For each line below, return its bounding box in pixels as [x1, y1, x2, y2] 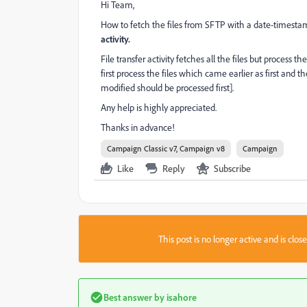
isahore [164, 291, 197, 303]
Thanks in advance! [101, 121, 175, 133]
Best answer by [103, 291, 164, 303]
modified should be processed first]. [101, 82, 236, 93]
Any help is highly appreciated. [101, 101, 217, 113]
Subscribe [214, 162, 251, 174]
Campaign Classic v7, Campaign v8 [107, 143, 225, 153]
